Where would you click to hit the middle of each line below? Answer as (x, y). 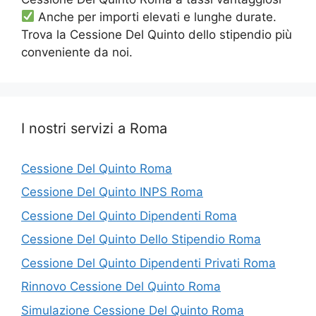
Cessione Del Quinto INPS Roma (112, 192)
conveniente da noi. (77, 52)
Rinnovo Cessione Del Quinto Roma (121, 286)
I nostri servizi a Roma (94, 128)
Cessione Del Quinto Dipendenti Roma (129, 215)
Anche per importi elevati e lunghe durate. (156, 17)
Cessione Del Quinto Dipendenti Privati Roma (148, 263)
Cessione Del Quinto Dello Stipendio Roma (141, 239)
